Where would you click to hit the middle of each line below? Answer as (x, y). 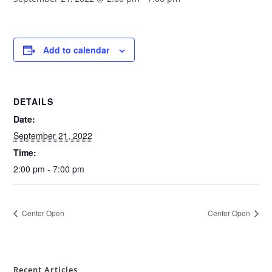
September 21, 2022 (53, 135)
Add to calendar (76, 50)
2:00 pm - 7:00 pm (49, 169)
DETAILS (34, 101)
